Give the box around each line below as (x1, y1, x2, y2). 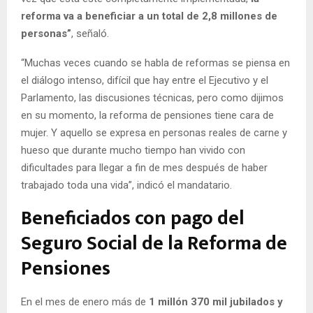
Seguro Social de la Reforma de (21, 227, 287, 261)
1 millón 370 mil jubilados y (149, 296, 283, 309)
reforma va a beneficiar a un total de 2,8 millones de (21, 10, 277, 23)
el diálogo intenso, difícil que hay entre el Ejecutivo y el (21, 74, 268, 87)
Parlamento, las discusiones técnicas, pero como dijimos (21, 92, 284, 105)
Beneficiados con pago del (21, 202, 245, 235)
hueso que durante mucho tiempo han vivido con (21, 144, 245, 157)
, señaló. (71, 27, 109, 41)
